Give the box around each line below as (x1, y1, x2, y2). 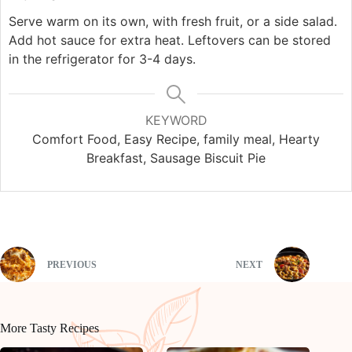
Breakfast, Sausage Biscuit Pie (86, 149, 266, 166)
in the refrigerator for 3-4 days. (9, 50, 196, 67)
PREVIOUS (47, 259, 97, 271)
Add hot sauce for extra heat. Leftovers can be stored (9, 31, 331, 48)
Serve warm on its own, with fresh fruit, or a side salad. (9, 13, 337, 29)
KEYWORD (145, 112, 207, 128)
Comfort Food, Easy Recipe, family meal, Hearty (32, 130, 320, 147)
